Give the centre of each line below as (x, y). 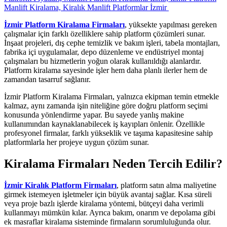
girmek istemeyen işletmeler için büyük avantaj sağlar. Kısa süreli (108, 194)
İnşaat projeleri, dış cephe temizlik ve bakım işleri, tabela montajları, (112, 43)
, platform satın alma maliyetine (166, 185)
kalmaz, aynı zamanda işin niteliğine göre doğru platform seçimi (106, 106)
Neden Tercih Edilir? (166, 163)
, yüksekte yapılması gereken (171, 25)
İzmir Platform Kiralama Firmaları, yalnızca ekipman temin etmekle (111, 97)
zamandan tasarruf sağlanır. (47, 79)
